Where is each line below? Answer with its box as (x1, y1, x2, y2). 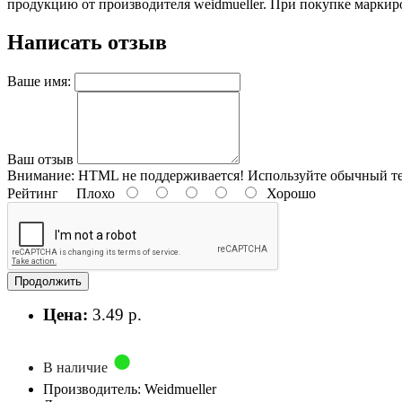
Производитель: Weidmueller (43, 380, 216, 397)
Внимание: (7, 167, 74, 183)
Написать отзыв (7, 30, 167, 54)
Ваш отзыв (7, 151, 74, 167)
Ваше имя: (7, 73, 71, 89)
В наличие (43, 359, 111, 375)
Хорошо (259, 185, 316, 201)
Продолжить (14, 274, 82, 288)
